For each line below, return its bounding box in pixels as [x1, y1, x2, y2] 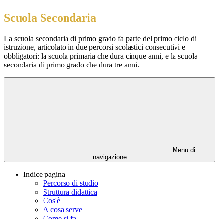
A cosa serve [43, 205, 82, 214]
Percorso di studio [43, 179, 98, 188]
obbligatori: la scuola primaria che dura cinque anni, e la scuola [4, 52, 197, 61]
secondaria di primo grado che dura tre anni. [4, 61, 139, 69]
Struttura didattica [43, 188, 97, 197]
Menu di [171, 146, 195, 154]
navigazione [92, 153, 127, 161]
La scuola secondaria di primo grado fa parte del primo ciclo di [4, 34, 197, 43]
